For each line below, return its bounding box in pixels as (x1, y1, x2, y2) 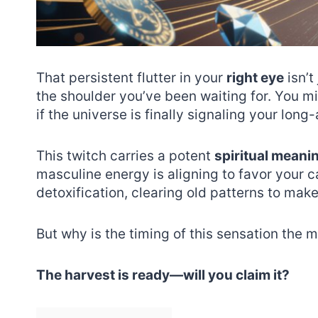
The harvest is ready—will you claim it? (36, 266, 290, 283)
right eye (226, 69, 284, 86)
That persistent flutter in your (36, 69, 226, 86)
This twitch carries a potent (36, 147, 214, 164)
